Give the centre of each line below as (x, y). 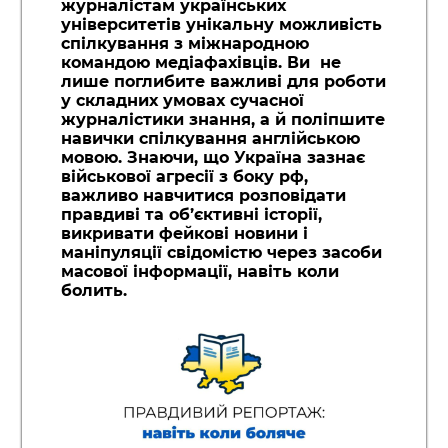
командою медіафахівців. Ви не (200, 63)
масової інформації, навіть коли (199, 272)
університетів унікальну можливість (221, 25)
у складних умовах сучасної (182, 101)
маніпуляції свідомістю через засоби (221, 253)
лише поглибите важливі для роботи (223, 82)
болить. (93, 291)
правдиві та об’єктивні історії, (191, 215)
